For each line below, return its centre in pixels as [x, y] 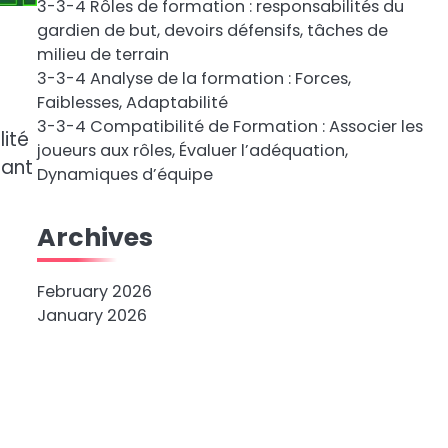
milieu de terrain [102, 54]
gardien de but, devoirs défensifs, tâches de [212, 30]
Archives [94, 237]
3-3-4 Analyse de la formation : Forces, [193, 78]
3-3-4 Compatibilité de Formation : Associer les [229, 126]
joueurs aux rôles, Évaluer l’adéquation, [192, 150]
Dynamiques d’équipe [124, 174]
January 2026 [91, 315]
